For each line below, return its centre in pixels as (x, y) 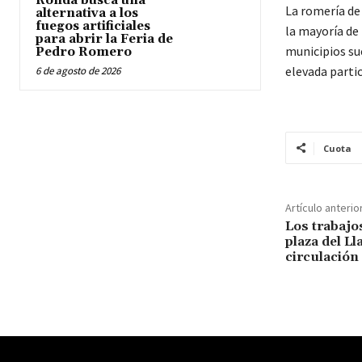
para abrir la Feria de (104, 39)
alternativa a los (87, 13)
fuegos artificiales (93, 26)
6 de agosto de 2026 (78, 70)
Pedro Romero (84, 52)
